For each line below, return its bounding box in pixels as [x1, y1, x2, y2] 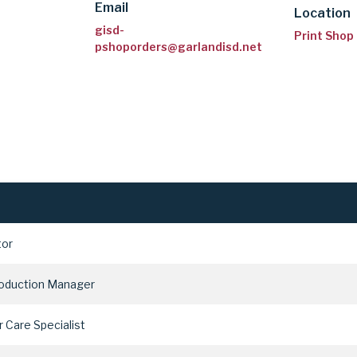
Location [294, 6, 351, 22]
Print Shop [294, 28, 355, 42]
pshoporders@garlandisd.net [94, 39, 262, 53]
